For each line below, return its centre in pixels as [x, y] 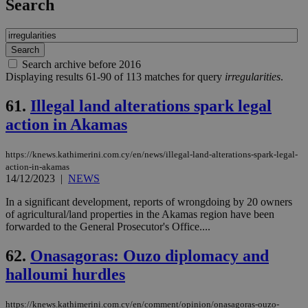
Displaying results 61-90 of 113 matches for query [115, 77]
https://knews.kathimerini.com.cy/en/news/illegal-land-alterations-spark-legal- [152, 155]
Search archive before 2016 [81, 65]
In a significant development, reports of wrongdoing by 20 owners [149, 202]
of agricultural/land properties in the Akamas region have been [140, 214]
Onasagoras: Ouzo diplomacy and [150, 255]
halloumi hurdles [65, 274]
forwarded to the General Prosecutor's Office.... [108, 227]
